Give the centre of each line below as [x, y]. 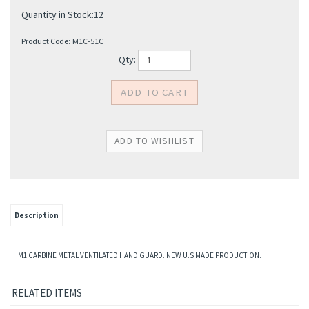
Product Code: [46, 41]
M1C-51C [88, 41]
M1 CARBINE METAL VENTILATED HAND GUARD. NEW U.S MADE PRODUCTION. [140, 255]
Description [37, 215]
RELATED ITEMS [47, 293]
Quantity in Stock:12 [62, 14]
